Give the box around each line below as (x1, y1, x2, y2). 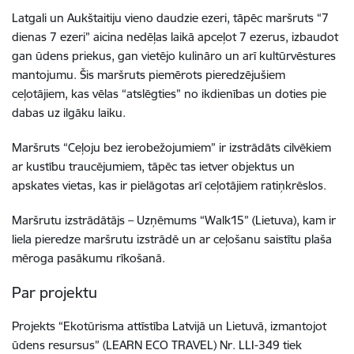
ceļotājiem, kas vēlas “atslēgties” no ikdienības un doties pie (12, 86, 326, 101)
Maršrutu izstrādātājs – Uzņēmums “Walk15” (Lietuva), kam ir (12, 213, 336, 228)
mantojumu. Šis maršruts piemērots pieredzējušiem (12, 67, 285, 82)
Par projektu (12, 283, 97, 302)
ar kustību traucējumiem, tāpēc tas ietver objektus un (12, 159, 295, 174)
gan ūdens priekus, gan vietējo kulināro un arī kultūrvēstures (12, 48, 336, 63)
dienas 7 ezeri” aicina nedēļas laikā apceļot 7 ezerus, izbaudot (12, 29, 338, 44)
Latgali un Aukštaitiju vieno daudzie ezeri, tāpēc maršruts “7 (12, 10, 329, 25)
